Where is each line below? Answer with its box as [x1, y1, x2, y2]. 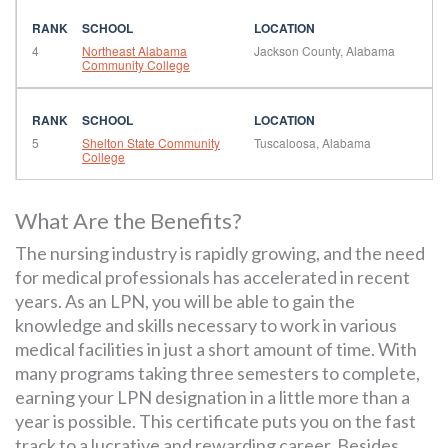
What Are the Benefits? [15, 207, 242, 235]
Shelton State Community [82, 133, 220, 151]
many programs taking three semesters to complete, [15, 362, 420, 385]
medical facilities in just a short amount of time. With [15, 338, 417, 361]
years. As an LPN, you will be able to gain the [15, 290, 355, 313]
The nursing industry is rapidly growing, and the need [15, 242, 425, 265]
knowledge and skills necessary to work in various [15, 314, 397, 337]
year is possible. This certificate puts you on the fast [15, 410, 416, 433]
